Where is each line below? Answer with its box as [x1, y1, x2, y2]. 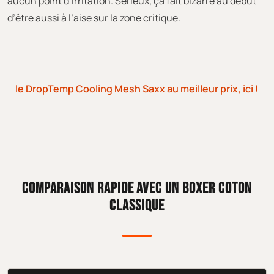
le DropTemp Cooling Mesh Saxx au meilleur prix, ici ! [15, 81, 259, 95]
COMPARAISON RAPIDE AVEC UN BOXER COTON [21, 179, 253, 198]
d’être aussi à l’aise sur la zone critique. [7, 10, 180, 24]
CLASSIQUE [109, 196, 165, 215]
